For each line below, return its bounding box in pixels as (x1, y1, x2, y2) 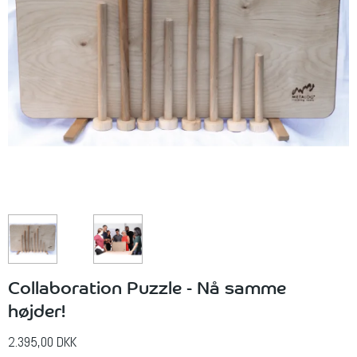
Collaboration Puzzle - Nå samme (8, 270, 286, 302)
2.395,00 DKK (8, 332, 76, 351)
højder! (8, 293, 70, 325)
